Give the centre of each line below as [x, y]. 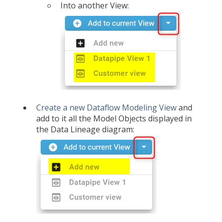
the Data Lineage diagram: [85, 130]
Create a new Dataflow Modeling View [106, 108]
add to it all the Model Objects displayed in [114, 119]
